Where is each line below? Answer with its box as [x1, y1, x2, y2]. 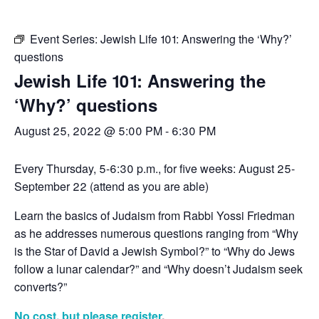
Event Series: [30, 31, 100, 47]
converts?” [14, 278, 67, 295]
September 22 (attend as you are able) [14, 178, 209, 194]
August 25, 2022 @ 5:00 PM [14, 122, 162, 139]
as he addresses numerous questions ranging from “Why [14, 225, 298, 241]
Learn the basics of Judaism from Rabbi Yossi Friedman [14, 207, 295, 224]
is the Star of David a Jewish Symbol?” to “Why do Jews [14, 243, 295, 259]
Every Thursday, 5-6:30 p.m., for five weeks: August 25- [14, 160, 295, 177]
